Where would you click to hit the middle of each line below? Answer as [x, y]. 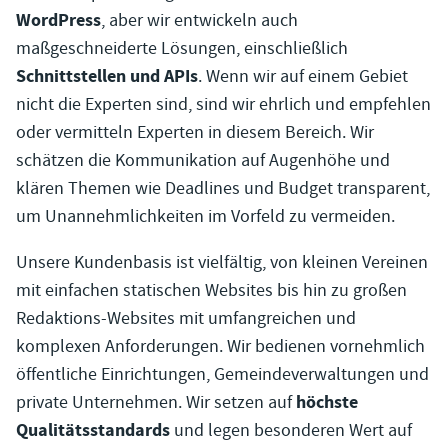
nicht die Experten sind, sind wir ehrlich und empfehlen [223, 104]
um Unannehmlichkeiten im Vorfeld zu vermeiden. [205, 216]
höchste [327, 402]
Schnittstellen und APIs [107, 76]
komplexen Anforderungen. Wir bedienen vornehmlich [220, 346]
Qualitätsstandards [93, 430]
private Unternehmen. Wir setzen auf [156, 402]
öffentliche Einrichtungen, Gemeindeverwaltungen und [222, 374]
